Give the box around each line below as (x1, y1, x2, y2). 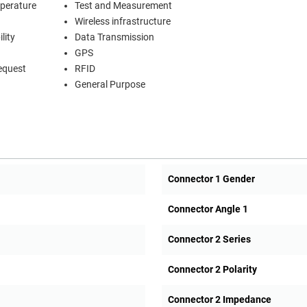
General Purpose (75, 79, 145, 91)
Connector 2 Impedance (167, 294, 271, 306)
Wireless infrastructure (75, 16, 171, 28)
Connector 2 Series (167, 234, 251, 245)
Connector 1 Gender (167, 173, 255, 185)
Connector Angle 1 (167, 204, 248, 215)
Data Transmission (75, 32, 154, 44)
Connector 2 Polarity (167, 264, 257, 275)
